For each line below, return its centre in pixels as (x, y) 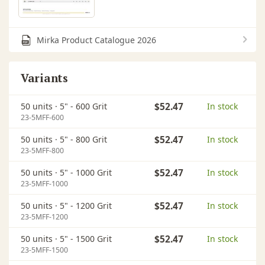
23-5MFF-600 (42, 117)
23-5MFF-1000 (44, 183)
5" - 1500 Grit (86, 238)
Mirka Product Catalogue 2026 (96, 40)
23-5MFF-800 (42, 150)
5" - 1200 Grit (86, 205)
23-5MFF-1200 (44, 216)
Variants (44, 77)
